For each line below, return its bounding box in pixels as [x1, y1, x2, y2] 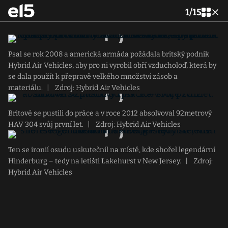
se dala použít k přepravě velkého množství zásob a [8, 72, 178, 81]
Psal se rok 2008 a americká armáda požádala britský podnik [8, 50, 209, 59]
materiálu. [8, 83, 43, 92]
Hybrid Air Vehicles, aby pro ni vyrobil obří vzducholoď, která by [8, 61, 216, 70]
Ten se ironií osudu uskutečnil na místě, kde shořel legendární [8, 146, 215, 154]
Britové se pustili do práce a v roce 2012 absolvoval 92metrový [8, 109, 212, 118]
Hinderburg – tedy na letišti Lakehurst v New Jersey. [8, 157, 181, 165]
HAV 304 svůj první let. [8, 120, 83, 129]
